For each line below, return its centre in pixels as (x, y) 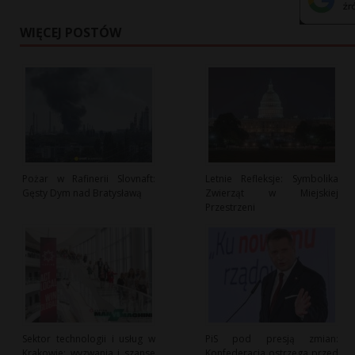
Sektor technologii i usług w (89, 339)
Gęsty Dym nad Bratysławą (82, 193)
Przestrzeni (230, 208)
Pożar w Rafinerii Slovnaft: (89, 179)
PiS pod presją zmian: (271, 339)
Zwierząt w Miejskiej (271, 193)
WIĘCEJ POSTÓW (71, 33)
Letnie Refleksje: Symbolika (271, 179)
